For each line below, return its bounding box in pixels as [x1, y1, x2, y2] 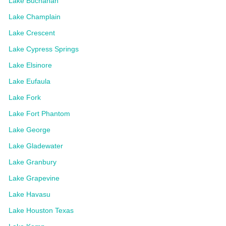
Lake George [9, 126, 50, 134]
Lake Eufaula [9, 77, 50, 85]
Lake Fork [9, 93, 41, 101]
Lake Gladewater [9, 142, 63, 150]
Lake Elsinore [9, 61, 52, 69]
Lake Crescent [9, 29, 55, 37]
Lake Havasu [9, 190, 50, 198]
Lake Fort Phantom [9, 109, 70, 118]
